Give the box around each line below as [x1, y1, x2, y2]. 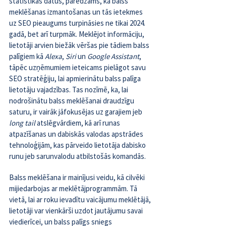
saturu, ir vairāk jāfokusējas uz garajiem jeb [9, 107, 142, 117]
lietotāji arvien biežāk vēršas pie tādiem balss [9, 40, 151, 50]
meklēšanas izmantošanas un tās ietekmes [9, 7, 144, 17]
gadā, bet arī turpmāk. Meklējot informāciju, [9, 29, 146, 39]
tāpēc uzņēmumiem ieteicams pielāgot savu [9, 63, 147, 73]
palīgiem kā [9, 51, 45, 62]
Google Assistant [87, 51, 139, 62]
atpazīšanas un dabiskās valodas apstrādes [9, 129, 145, 139]
